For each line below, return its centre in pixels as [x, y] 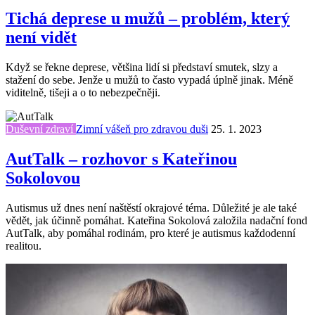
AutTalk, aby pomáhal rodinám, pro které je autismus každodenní [150, 233]
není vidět [41, 38]
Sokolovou [43, 178]
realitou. [24, 246]
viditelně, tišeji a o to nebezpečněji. [83, 93]
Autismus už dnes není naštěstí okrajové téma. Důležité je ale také [151, 208]
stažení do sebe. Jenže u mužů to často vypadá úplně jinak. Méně [149, 80]
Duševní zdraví [41, 129]
